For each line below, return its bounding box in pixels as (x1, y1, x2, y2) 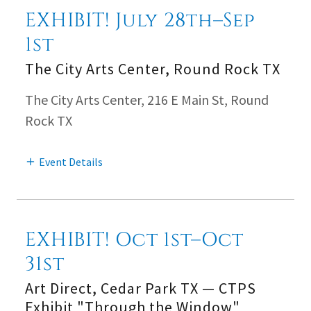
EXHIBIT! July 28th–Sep (25, 7, 255, 33)
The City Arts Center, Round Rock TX (25, 58, 280, 78)
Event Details (39, 154, 103, 169)
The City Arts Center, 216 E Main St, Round (25, 90, 269, 108)
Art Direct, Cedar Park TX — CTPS (25, 278, 256, 298)
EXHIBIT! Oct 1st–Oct (25, 226, 244, 253)
